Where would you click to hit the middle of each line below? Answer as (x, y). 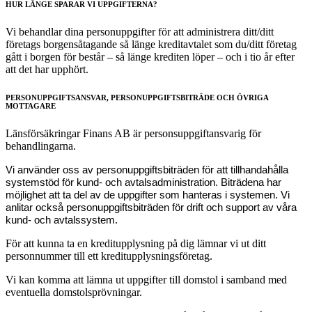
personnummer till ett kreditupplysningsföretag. (109, 256)
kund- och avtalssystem (60, 220)
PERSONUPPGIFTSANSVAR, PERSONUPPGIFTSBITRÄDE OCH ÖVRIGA (137, 97)
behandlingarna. (41, 146)
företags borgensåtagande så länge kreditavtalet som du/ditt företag (151, 44)
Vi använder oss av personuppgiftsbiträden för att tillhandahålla (147, 170)
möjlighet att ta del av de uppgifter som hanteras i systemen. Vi (148, 195)
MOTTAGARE (31, 106)
